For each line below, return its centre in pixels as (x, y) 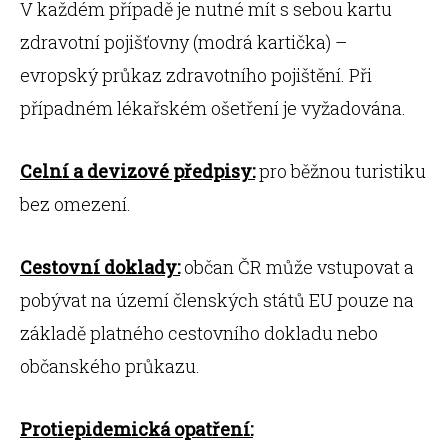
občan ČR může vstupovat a (297, 267)
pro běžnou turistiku (340, 171)
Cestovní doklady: (100, 267)
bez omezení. (75, 204)
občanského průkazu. (112, 366)
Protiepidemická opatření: (136, 429)
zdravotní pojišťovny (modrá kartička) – (183, 42)
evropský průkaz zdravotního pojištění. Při (196, 75)
